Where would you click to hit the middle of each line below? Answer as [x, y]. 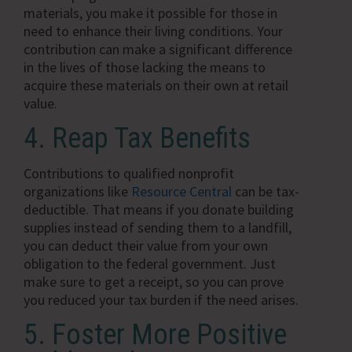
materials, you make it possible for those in [150, 13]
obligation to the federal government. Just [150, 263]
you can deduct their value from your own [146, 245]
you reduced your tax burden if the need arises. [161, 299]
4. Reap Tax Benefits [140, 138]
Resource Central [181, 191]
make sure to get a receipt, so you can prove [154, 281]
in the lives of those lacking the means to [145, 67]
